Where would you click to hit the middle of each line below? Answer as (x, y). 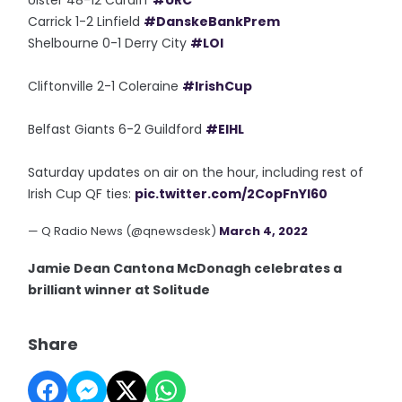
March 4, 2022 (264, 231)
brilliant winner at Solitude (121, 290)
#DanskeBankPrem (212, 22)
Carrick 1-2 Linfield (86, 22)
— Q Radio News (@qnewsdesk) (124, 231)
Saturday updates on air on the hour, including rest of (196, 172)
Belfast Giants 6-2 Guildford (117, 129)
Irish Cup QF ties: (82, 194)
